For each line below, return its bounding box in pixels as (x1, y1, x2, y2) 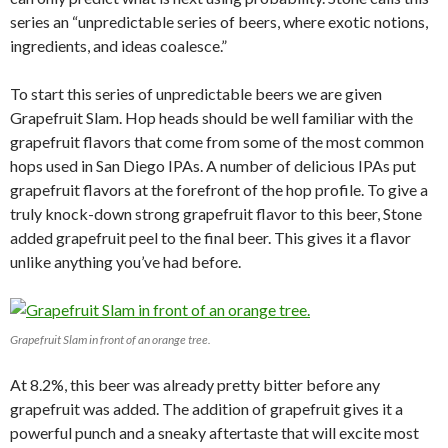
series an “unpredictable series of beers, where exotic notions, (10, 11, 428, 31)
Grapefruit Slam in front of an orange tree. (10, 331, 211, 347)
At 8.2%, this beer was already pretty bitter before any (10, 374, 380, 394)
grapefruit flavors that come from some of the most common (10, 131, 424, 151)
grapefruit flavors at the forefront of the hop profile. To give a (10, 179, 428, 199)
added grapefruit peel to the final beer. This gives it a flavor (10, 227, 411, 247)
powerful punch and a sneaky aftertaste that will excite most (10, 422, 419, 442)
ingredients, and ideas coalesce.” (10, 35, 227, 55)
